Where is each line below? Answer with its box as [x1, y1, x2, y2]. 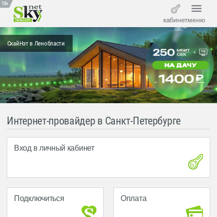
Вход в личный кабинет [14, 143, 94, 152]
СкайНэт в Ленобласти [7, 40, 65, 47]
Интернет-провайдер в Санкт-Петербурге [7, 114, 181, 127]
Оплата [121, 194, 147, 202]
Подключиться [14, 194, 64, 202]
